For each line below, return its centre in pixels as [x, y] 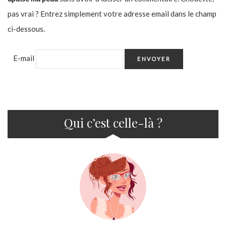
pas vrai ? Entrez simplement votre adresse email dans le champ [112, 13]
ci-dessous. [26, 29]
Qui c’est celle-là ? [113, 123]
